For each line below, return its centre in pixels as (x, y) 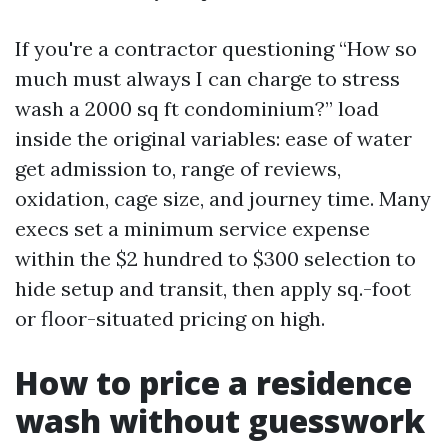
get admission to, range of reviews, (178, 168)
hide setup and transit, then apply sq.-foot (213, 288)
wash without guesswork (220, 420)
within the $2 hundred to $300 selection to (215, 258)
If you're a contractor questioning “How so (216, 48)
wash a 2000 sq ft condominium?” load (197, 108)
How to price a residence (213, 382)
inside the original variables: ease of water (213, 138)
